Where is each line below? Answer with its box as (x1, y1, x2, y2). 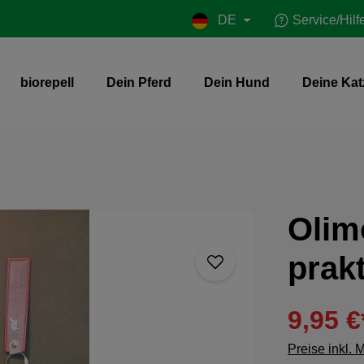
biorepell (20, 76, 74, 89)
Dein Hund (204, 76, 270, 89)
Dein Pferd (106, 76, 171, 89)
